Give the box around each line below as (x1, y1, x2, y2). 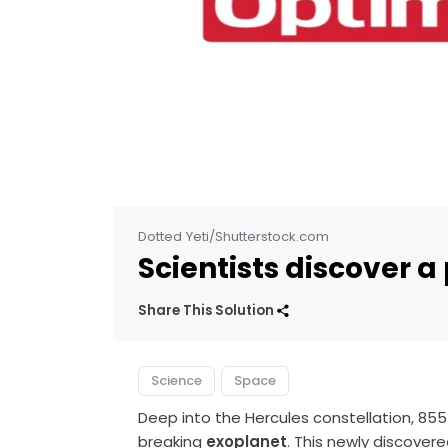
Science (151, 370, 203, 390)
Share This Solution (138, 300, 278, 320)
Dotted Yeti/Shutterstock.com (138, 226, 330, 246)
